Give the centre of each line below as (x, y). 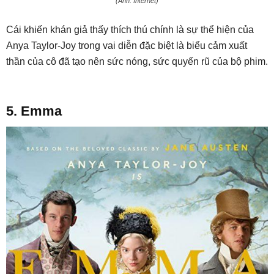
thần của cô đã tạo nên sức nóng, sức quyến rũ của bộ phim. (137, 62)
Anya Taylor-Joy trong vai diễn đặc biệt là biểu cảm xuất (127, 46)
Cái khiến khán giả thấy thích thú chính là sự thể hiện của (130, 30)
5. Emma (34, 111)
